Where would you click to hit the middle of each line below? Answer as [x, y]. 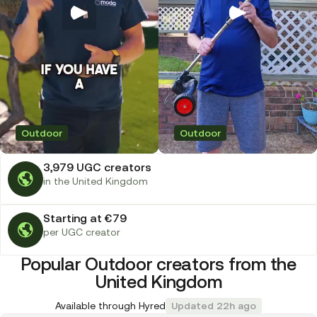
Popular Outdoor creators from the [158, 264]
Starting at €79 [85, 218]
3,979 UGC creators [97, 167]
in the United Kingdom [96, 181]
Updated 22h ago [214, 306]
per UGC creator [82, 232]
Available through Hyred [110, 306]
